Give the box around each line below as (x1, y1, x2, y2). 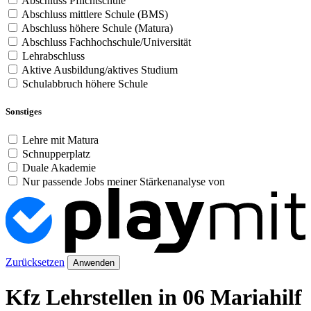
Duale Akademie (22, 161, 96, 174)
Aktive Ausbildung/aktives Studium (22, 64, 178, 76)
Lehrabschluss (22, 50, 85, 62)
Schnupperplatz (22, 147, 90, 160)
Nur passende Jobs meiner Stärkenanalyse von (22, 175, 225, 187)
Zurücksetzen (6, 255, 65, 268)
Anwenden (73, 257, 115, 268)
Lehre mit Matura (22, 133, 99, 146)
